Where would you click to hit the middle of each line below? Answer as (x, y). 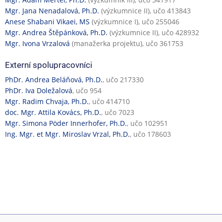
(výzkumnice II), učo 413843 (145, 11)
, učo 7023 (118, 112)
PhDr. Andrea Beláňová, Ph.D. (54, 80)
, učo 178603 (150, 134)
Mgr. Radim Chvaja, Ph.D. (47, 102)
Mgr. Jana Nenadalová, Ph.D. (52, 11)
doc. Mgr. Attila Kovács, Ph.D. (53, 112)
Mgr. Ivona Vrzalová (37, 44)
